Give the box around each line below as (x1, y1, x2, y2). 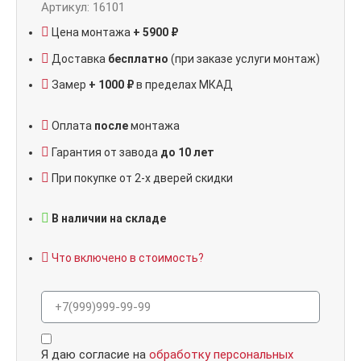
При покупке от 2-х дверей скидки (52, 172, 233, 185)
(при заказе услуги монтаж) (168, 52, 320, 65)
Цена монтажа (52, 26, 133, 39)
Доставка (52, 52, 108, 65)
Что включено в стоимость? (52, 251, 204, 265)
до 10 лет (160, 145, 214, 159)
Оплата (52, 119, 94, 133)
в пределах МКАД (134, 78, 233, 92)
